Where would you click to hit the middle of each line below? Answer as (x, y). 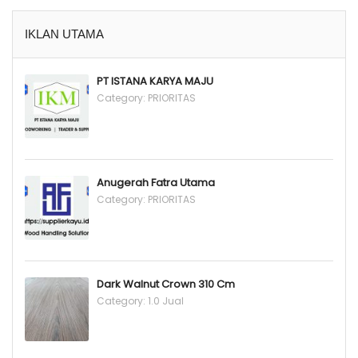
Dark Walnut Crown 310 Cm (166, 284)
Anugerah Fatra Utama (156, 183)
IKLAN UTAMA (64, 34)
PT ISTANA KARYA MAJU (155, 81)
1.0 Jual (166, 301)
